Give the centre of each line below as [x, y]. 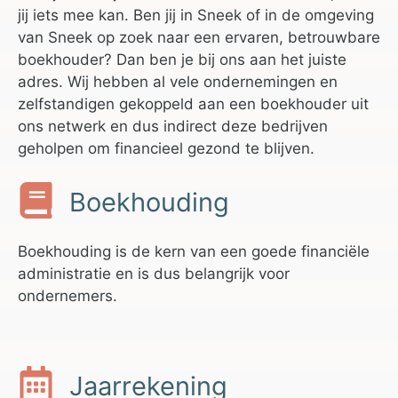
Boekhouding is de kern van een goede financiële [194, 252]
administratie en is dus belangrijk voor [154, 274]
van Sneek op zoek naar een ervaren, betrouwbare [199, 37]
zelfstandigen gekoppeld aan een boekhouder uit [193, 103]
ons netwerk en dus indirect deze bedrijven [173, 126]
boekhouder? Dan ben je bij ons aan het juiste [182, 59]
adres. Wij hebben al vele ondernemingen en [178, 81]
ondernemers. [68, 296]
